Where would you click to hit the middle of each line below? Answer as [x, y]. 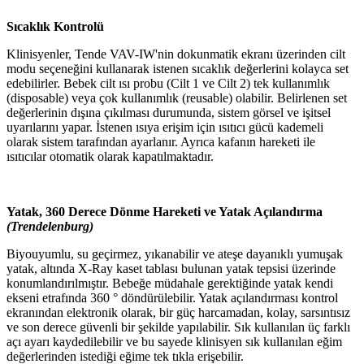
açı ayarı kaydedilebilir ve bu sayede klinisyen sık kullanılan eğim [174, 342]
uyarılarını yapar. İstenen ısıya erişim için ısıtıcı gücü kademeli [165, 127]
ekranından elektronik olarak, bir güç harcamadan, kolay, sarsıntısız [178, 312]
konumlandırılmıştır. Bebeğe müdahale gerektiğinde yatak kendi [170, 283]
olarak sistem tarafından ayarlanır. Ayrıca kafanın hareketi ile [161, 142]
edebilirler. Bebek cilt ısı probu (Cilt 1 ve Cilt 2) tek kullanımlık [168, 83]
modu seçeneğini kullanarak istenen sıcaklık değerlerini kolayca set [178, 69]
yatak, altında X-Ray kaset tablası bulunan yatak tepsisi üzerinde [171, 269]
